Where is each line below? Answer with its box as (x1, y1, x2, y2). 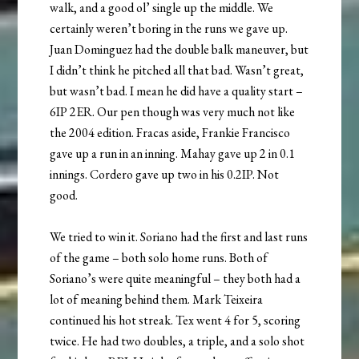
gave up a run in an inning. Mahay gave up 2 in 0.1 (50, 144, 296, 162)
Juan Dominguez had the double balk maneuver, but (50, 40, 309, 58)
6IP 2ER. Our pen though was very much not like (50, 103, 296, 120)
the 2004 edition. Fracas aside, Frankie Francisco (50, 123, 291, 141)
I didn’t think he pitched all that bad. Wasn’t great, (50, 61, 305, 79)
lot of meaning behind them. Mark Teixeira (50, 290, 264, 308)
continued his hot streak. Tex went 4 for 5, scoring (50, 311, 301, 329)
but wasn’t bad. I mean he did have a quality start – (50, 82, 304, 99)
